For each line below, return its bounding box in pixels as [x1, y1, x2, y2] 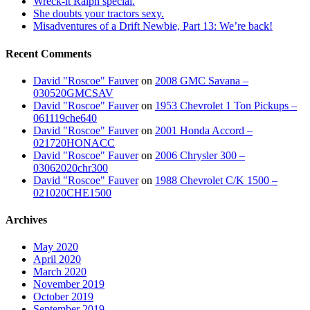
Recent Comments [6, 47, 91, 60]
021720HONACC [33, 136, 115, 149]
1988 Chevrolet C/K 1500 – [155, 174, 277, 186]
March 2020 [33, 266, 86, 278]
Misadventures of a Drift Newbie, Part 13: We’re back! [33, 20, 273, 33]
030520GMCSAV [33, 86, 113, 99]
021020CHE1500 [33, 186, 111, 199]
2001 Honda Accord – [155, 124, 253, 136]
